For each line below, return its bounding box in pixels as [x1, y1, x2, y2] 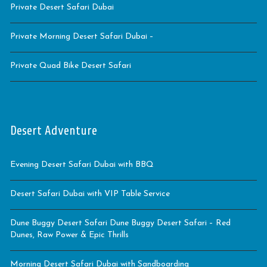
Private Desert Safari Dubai [10, 2, 114, 12]
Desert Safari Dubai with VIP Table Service [10, 189, 170, 198]
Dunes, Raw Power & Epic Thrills [10, 230, 129, 240]
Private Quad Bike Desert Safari [10, 61, 131, 70]
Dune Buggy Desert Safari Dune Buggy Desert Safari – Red [10, 218, 231, 228]
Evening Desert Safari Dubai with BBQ [10, 160, 154, 169]
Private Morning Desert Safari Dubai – [10, 32, 154, 41]
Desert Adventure [10, 116, 97, 144]
